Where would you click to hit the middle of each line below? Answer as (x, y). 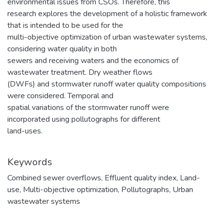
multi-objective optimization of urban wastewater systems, (107, 37)
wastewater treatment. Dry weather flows (80, 72)
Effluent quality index (141, 178)
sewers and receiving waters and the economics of (93, 61)
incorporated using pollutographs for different (84, 119)
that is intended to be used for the (65, 25)
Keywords (30, 162)
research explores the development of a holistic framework (107, 14)
